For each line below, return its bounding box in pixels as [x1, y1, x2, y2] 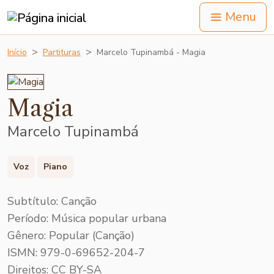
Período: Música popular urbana [7, 210, 166, 226]
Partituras [43, 46, 81, 58]
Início [7, 46, 27, 58]
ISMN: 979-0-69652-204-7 [7, 245, 145, 260]
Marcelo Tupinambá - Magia [97, 46, 206, 58]
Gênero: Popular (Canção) [7, 228, 135, 243]
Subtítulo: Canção [7, 193, 97, 209]
